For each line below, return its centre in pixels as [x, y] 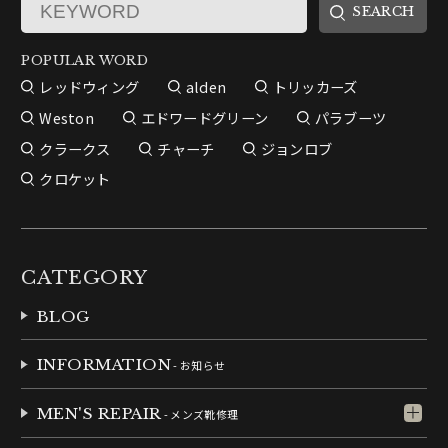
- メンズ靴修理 [200, 413]
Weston [67, 117]
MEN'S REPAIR [99, 413]
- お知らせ [198, 365]
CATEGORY [84, 277]
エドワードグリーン [204, 117]
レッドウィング [89, 87]
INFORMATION [104, 365]
